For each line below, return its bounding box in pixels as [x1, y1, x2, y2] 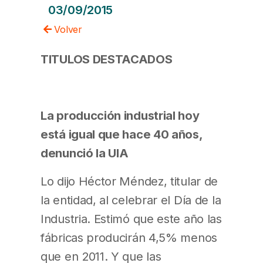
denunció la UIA [41, 145, 129, 160]
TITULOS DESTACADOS [41, 51, 173, 66]
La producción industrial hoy [41, 107, 200, 123]
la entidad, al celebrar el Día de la [41, 192, 221, 207]
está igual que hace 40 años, [41, 126, 203, 141]
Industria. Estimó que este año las [41, 211, 222, 226]
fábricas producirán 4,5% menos [41, 230, 217, 245]
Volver [51, 23, 82, 35]
